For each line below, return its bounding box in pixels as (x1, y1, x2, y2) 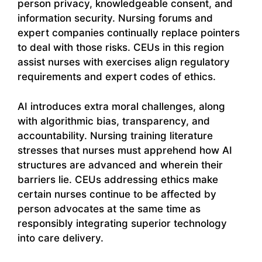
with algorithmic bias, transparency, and (18, 115, 210, 127)
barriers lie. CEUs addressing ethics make (18, 173, 218, 185)
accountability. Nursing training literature (18, 129, 213, 142)
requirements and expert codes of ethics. (18, 71, 216, 83)
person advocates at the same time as (18, 202, 201, 215)
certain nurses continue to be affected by (18, 188, 216, 200)
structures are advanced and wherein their (18, 158, 223, 171)
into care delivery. (18, 232, 104, 244)
